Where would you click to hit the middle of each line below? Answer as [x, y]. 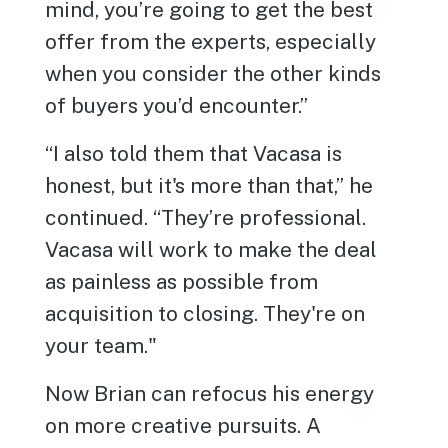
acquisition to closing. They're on [205, 314]
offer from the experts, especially [211, 42]
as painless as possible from [182, 282]
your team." [101, 346]
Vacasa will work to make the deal [211, 250]
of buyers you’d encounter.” [177, 106]
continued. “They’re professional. [206, 218]
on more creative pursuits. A [183, 426]
